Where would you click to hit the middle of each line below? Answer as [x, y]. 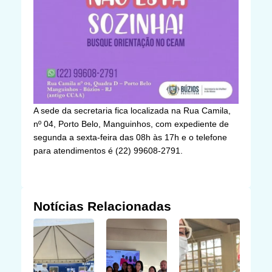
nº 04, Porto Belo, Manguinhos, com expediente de [131, 124]
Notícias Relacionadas [102, 206]
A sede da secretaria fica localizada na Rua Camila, [132, 110]
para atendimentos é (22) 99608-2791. [108, 150]
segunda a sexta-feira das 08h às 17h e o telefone [130, 137]
